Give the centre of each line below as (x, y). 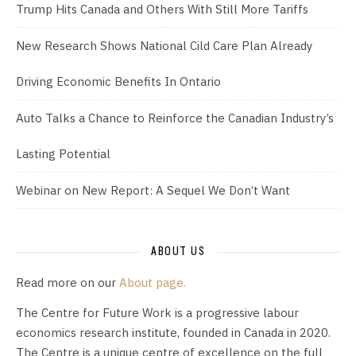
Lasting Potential (63, 154)
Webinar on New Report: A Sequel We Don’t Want (153, 191)
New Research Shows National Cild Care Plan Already (164, 46)
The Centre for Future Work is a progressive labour (157, 313)
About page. (153, 283)
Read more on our (68, 283)
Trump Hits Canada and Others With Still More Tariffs (162, 10)
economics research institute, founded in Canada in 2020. (173, 333)
